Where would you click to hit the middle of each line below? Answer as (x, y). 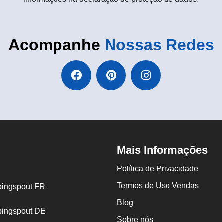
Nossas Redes (159, 45)
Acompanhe (56, 45)
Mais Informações (162, 150)
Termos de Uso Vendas (158, 186)
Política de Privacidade (158, 169)
